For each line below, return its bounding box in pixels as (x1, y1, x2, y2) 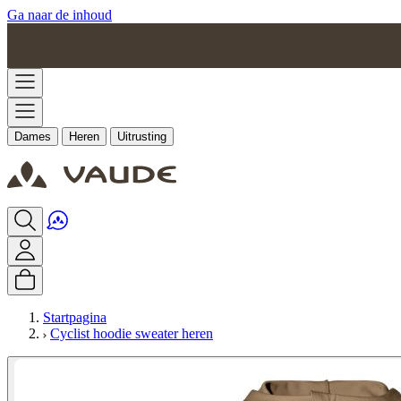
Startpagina (43, 310, 107, 325)
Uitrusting (117, 130, 166, 143)
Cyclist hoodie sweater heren (50, 326, 213, 341)
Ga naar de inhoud (7, 7, 112, 22)
